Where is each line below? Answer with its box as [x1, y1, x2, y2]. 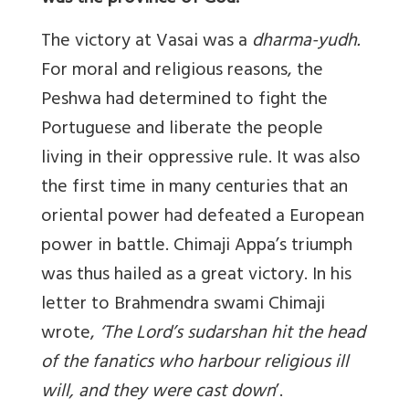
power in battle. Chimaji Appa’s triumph [41, 229, 352, 264]
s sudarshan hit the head [175, 317, 365, 351]
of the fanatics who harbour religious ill [41, 346, 349, 381]
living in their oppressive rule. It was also [41, 142, 361, 176]
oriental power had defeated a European [41, 200, 364, 235]
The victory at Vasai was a [41, 25, 252, 59]
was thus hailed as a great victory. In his [41, 258, 351, 293]
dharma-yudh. [252, 25, 360, 59]
